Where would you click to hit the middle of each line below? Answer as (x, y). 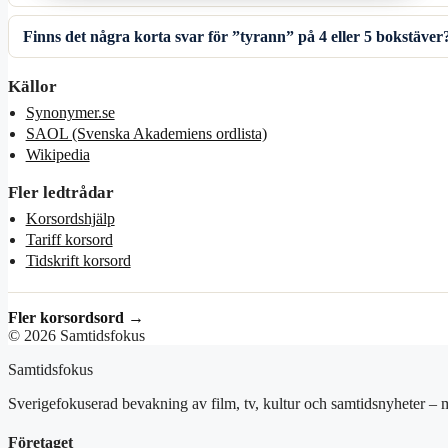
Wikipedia (57, 154)
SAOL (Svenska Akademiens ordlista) (146, 133)
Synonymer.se (70, 112)
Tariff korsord (69, 239)
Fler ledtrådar (61, 192)
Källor (32, 87)
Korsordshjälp (70, 218)
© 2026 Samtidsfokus (76, 336)
